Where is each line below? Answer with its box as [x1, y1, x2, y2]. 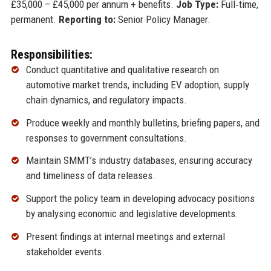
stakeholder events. [25, 246, 105, 258]
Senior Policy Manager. [115, 13, 211, 25]
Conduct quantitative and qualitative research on [25, 63, 219, 76]
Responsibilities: [10, 47, 93, 62]
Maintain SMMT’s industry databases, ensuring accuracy [25, 154, 252, 167]
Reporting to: [58, 13, 116, 25]
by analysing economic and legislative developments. [25, 207, 238, 220]
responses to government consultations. [25, 131, 187, 144]
